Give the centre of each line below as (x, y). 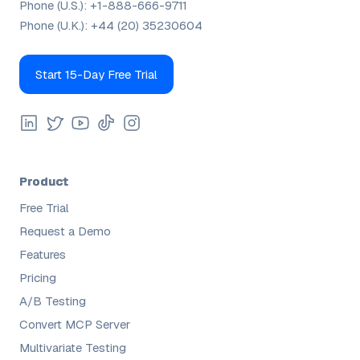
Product (44, 181)
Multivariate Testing (73, 347)
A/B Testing (53, 301)
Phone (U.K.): (55, 25)
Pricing (38, 277)
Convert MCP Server (75, 324)
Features (43, 254)
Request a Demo (65, 231)
